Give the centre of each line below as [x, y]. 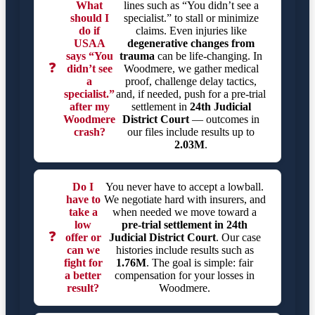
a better [83, 276]
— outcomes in [224, 120]
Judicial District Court [162, 238]
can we [83, 250]
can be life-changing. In [208, 56]
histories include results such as [185, 250]
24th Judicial [220, 107]
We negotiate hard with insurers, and [185, 200]
